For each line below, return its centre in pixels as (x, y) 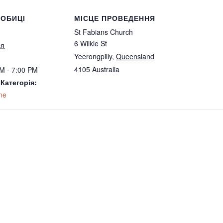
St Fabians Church (104, 32)
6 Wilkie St (91, 43)
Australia (106, 69)
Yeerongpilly (93, 56)
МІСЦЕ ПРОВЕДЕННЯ (115, 18)
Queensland (135, 56)
